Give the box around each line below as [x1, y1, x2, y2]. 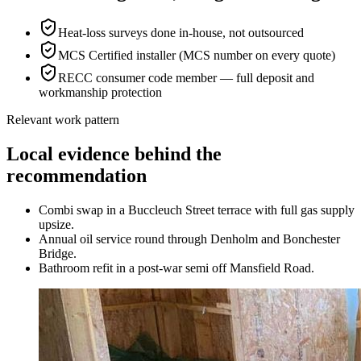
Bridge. [39, 247, 77, 261]
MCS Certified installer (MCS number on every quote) [58, 48, 335, 63]
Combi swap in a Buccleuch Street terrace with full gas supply [39, 203, 355, 218]
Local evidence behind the [6, 143, 222, 165]
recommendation [6, 165, 147, 187]
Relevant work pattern [6, 113, 119, 127]
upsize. [39, 218, 74, 232]
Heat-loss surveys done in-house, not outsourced [58, 26, 304, 40]
